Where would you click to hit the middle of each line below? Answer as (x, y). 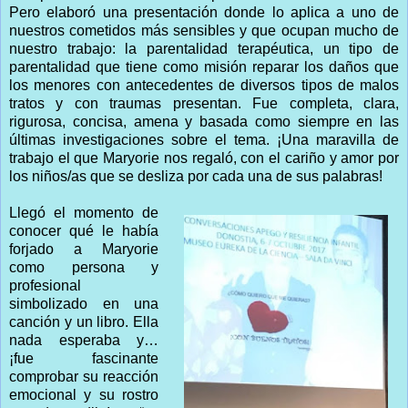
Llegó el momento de (84, 212)
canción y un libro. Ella (84, 321)
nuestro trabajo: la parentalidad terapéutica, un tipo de (204, 48)
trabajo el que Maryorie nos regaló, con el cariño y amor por (204, 158)
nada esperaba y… (84, 340)
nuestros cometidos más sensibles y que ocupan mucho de (204, 30)
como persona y (84, 267)
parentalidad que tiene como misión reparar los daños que (204, 66)
